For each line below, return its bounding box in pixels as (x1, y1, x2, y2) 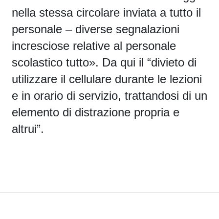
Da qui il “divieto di (102, 56, 197, 69)
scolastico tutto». (12, 56, 102, 69)
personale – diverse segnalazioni (12, 22, 179, 36)
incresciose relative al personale (12, 39, 176, 52)
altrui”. (12, 122, 44, 135)
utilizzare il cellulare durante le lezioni (12, 72, 202, 86)
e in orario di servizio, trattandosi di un (12, 89, 207, 102)
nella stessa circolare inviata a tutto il (12, 6, 201, 19)
